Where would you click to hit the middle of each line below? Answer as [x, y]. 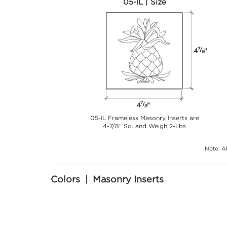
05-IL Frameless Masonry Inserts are [144, 118]
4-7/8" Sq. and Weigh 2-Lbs [145, 126]
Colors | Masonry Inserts [107, 179]
